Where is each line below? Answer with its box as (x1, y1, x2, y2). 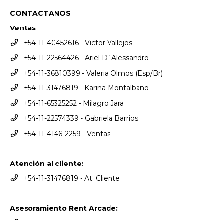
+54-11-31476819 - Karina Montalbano (23, 83, 149, 93)
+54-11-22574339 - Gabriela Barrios (23, 114, 138, 123)
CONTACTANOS (10, 8, 71, 18)
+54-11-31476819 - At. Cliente (23, 173, 120, 183)
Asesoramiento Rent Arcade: (10, 203, 118, 213)
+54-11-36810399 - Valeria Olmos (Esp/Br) (23, 68, 163, 78)
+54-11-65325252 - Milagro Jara (23, 99, 124, 108)
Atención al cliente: (10, 159, 83, 168)
